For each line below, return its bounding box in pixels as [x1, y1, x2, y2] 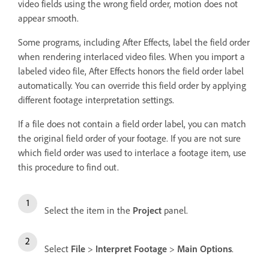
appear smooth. [18, 12, 79, 24]
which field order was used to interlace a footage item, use [18, 147, 246, 159]
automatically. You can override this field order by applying [18, 79, 246, 91]
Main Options [177, 243, 232, 255]
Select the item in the [44, 204, 133, 216]
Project [133, 204, 162, 216]
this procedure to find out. [18, 161, 119, 173]
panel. [162, 204, 188, 216]
